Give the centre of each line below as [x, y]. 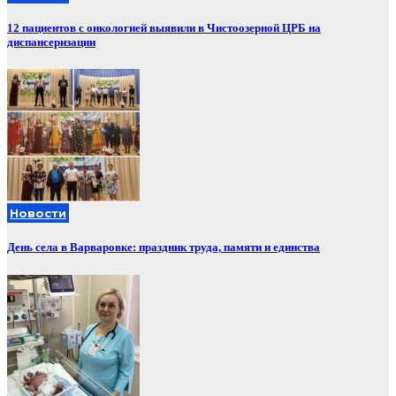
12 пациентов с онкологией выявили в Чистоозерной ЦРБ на [164, 27]
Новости [38, 213]
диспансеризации [51, 42]
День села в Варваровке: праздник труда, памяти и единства [164, 247]
